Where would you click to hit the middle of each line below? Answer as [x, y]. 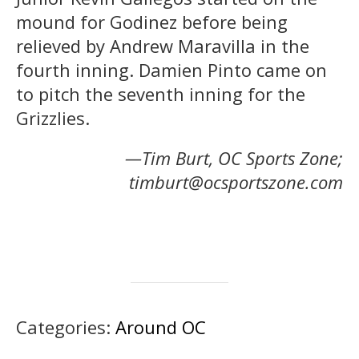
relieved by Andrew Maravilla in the [163, 46]
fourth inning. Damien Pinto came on [171, 70]
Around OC [161, 327]
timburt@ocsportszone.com [236, 182]
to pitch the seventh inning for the [161, 94]
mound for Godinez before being [152, 22]
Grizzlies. [53, 118]
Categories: [66, 327]
